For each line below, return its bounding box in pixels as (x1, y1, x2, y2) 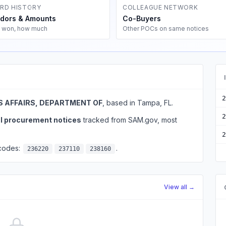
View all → (163, 183, 195, 191)
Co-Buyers (123, 14, 161, 23)
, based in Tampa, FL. (102, 98, 173, 107)
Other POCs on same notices (123, 25, 209, 32)
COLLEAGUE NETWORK (123, 4, 198, 11)
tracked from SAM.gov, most (81, 116, 177, 124)
